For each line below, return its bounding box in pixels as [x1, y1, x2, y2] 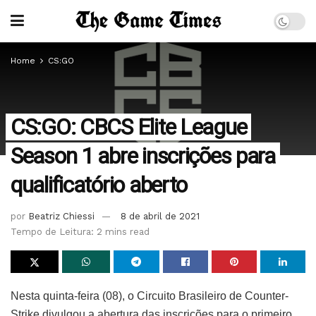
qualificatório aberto [11, 171, 188, 198]
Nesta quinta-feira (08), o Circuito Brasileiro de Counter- [11, 289, 288, 302]
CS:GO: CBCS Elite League [11, 114, 247, 140]
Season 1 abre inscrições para [11, 142, 275, 169]
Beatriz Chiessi [28, 210, 95, 221]
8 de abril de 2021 [121, 210, 200, 221]
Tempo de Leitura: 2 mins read [11, 226, 150, 237]
